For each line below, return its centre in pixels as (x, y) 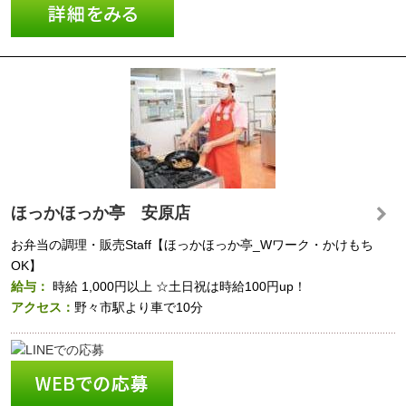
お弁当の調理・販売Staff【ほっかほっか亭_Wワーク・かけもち (192, 245)
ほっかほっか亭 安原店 (101, 213)
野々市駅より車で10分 (139, 307)
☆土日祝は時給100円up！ (233, 286)
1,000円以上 (117, 286)
